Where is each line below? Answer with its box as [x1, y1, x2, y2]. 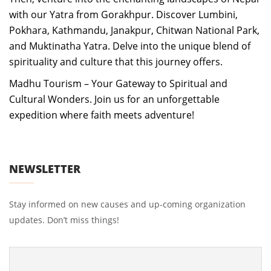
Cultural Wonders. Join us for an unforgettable [9, 93, 220, 106]
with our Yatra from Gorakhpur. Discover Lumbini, [9, 8, 238, 21]
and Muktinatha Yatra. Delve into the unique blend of [9, 39, 250, 53]
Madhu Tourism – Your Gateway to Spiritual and [9, 77, 227, 90]
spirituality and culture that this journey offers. [9, 55, 223, 68]
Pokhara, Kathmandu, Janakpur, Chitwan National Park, [9, 24, 260, 37]
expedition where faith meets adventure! [9, 108, 194, 122]
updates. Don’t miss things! [9, 214, 119, 226]
